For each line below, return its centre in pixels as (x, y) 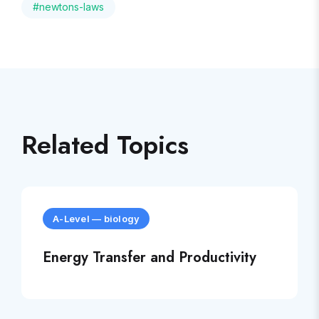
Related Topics (105, 145)
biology (122, 219)
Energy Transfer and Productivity (150, 257)
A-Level (71, 219)
